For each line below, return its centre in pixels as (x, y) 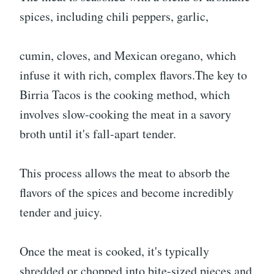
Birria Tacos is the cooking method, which (125, 94)
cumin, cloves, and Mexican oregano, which (128, 55)
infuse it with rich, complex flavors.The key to (133, 75)
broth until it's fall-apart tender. (98, 134)
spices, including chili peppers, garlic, (114, 16)
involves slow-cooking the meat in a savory (125, 114)
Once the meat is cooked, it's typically (114, 251)
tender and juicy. (61, 212)
